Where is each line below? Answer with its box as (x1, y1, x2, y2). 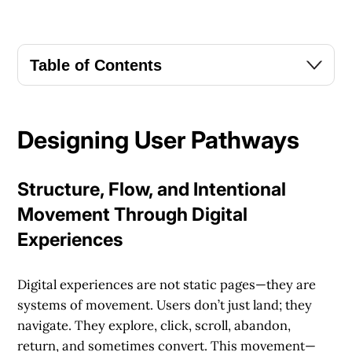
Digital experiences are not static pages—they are (17, 275, 317, 293)
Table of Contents (29, 56, 162, 74)
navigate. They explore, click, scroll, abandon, (17, 316, 291, 334)
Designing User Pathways (17, 126, 300, 155)
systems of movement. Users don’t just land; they (17, 295, 313, 313)
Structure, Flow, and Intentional (17, 178, 287, 201)
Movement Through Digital (17, 203, 248, 226)
